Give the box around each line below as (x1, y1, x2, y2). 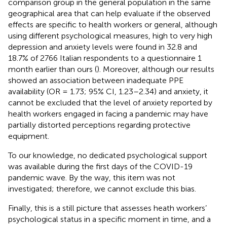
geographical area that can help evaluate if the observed (8, 8, 210, 18)
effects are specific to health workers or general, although (8, 19, 217, 29)
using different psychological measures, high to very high (8, 30, 212, 41)
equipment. (8, 131, 49, 141)
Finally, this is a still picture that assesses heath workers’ (8, 203, 207, 213)
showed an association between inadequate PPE (8, 75, 183, 85)
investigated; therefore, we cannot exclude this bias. (8, 183, 196, 194)
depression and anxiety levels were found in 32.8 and (8, 42, 197, 52)
